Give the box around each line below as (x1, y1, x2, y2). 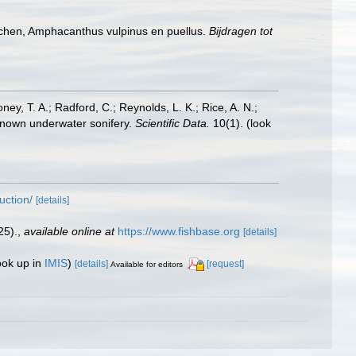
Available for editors (110, 260, 183, 269)
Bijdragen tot (209, 25, 273, 37)
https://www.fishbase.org (118, 225, 240, 238)
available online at (24, 225, 114, 238)
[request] (207, 258, 244, 269)
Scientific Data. (135, 117, 210, 130)
